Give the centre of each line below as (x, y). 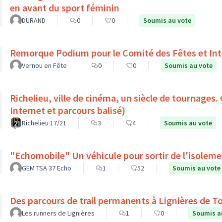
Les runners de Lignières (58, 213)
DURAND (34, 20)
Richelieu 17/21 (44, 123)
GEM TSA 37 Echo (47, 168)
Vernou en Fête (44, 65)
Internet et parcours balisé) (68, 110)
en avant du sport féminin (65, 8)
